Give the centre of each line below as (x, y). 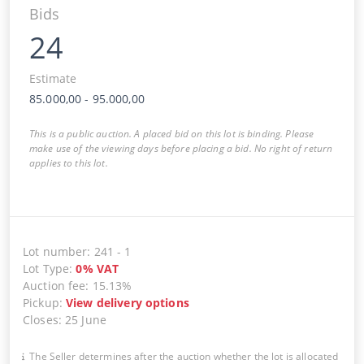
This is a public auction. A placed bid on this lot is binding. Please (172, 133)
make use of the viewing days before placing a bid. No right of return (181, 148)
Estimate (53, 78)
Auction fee (54, 285)
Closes (41, 319)
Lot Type (46, 268)
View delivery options (128, 302)
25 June (86, 319)
